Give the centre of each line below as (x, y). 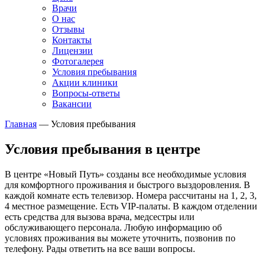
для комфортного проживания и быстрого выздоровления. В (127, 185)
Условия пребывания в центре (103, 149)
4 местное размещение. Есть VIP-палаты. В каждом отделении (131, 206)
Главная (21, 124)
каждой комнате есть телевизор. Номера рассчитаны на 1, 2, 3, (131, 195)
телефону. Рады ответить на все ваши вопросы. (100, 248)
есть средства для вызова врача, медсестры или (100, 216)
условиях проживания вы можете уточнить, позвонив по (120, 238)
